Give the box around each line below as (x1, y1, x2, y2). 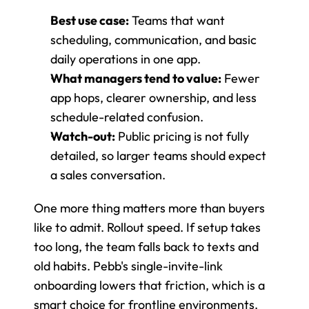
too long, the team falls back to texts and (34, 238, 259, 255)
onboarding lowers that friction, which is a (34, 277, 265, 293)
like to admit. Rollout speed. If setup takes (34, 219, 261, 235)
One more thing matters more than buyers (34, 199, 265, 216)
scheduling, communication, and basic (50, 31, 257, 48)
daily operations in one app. (50, 50, 201, 67)
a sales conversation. (50, 166, 166, 183)
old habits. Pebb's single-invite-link (34, 257, 223, 274)
